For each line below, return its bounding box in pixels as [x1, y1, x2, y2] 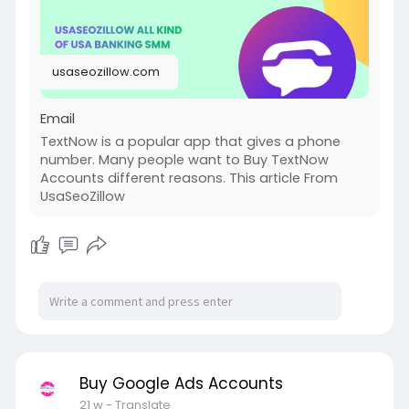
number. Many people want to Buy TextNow [39, 151, 329, 170]
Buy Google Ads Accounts [79, 372, 283, 395]
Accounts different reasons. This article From [39, 169, 338, 188]
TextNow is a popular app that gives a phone [39, 132, 341, 152]
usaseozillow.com [51, 63, 160, 81]
